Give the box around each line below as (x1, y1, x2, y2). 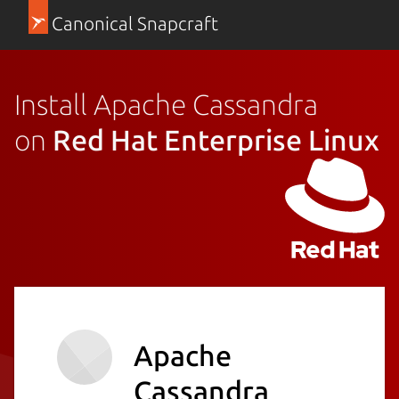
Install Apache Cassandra (14, 87, 318, 120)
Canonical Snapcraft (51, 13, 218, 34)
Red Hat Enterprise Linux (53, 123, 379, 156)
